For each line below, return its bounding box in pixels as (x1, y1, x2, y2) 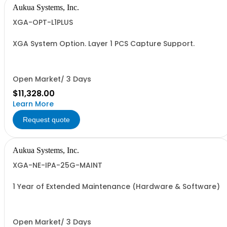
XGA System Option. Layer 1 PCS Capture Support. (13, 39, 195, 49)
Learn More (13, 99, 54, 109)
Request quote (23, 116, 70, 124)
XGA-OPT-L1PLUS (13, 17, 73, 27)
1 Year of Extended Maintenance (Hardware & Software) (13, 181, 220, 192)
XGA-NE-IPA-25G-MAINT (13, 160, 102, 170)
